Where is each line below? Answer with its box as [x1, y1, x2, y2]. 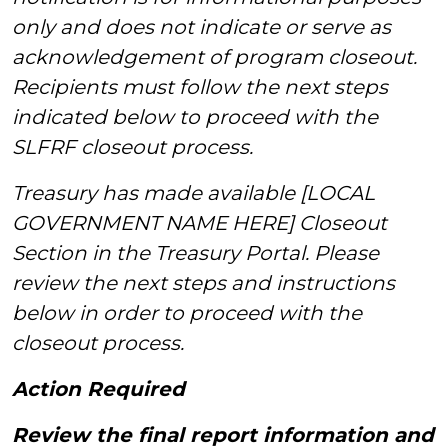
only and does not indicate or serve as [12, 15, 391, 39]
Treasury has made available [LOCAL [12, 181, 375, 205]
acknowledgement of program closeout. [12, 45, 417, 69]
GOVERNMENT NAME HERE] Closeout [12, 211, 387, 235]
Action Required [12, 377, 185, 401]
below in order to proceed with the [12, 301, 362, 325]
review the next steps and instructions [12, 271, 395, 295]
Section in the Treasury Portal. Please [12, 241, 379, 265]
